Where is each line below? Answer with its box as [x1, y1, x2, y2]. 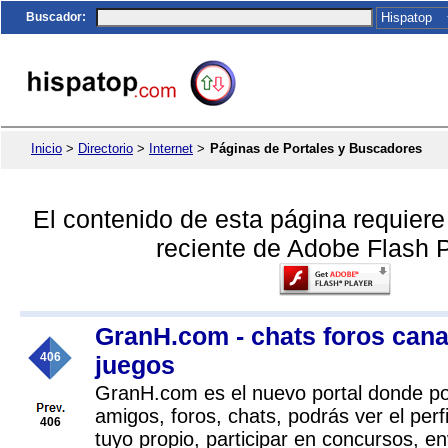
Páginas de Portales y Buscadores [210, 141, 422, 156]
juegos [95, 351, 175, 379]
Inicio [31, 141, 62, 156]
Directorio [78, 141, 133, 156]
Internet [149, 141, 193, 156]
